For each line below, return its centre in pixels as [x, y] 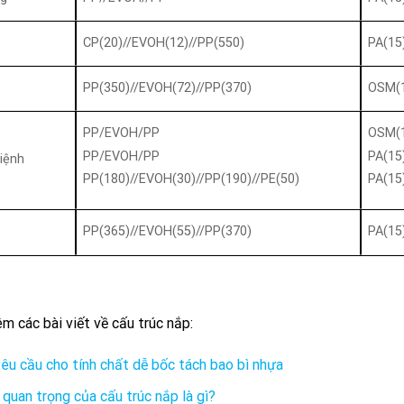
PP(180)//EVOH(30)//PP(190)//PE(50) [191, 179]
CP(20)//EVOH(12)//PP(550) [163, 43]
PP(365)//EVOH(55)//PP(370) [167, 232]
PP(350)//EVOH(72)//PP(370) [167, 88]
